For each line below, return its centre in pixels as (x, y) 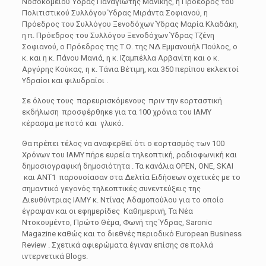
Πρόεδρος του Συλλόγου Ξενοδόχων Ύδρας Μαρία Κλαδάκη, (130, 24)
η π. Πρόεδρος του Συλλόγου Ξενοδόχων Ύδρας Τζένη (118, 35)
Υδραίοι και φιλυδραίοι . (65, 80)
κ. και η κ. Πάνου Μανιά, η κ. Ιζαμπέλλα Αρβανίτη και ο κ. (120, 58)
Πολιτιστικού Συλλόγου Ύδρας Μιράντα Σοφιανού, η (115, 13)
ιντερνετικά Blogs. (55, 256)
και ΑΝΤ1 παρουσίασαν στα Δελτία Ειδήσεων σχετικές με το (131, 177)
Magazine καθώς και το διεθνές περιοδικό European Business (132, 234)
